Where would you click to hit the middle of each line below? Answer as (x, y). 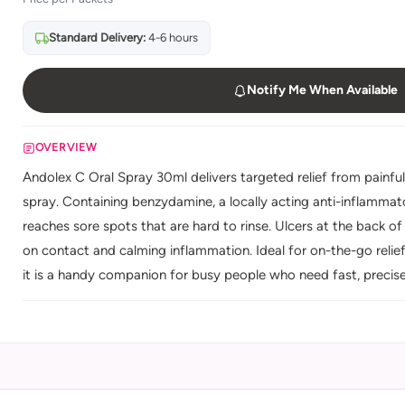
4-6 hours (171, 38)
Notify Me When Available (322, 90)
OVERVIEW (66, 147)
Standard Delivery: (97, 38)
